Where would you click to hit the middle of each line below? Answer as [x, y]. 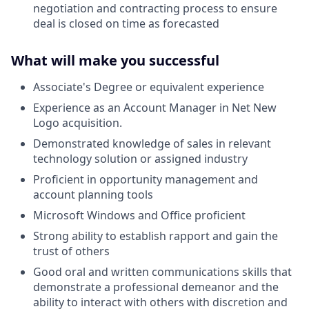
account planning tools [93, 195]
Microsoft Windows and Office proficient [139, 216]
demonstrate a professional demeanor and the [156, 287]
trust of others [71, 251]
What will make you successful [115, 61]
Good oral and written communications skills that [162, 272]
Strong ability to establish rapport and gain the [156, 236]
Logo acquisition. [78, 123]
